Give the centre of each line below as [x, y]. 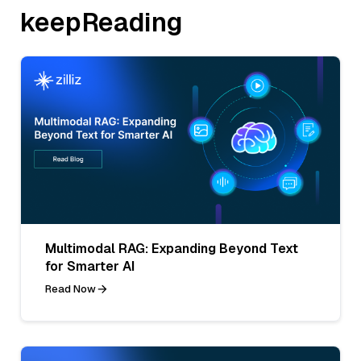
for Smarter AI [90, 266]
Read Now [71, 288]
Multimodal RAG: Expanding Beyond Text [172, 248]
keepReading [102, 23]
